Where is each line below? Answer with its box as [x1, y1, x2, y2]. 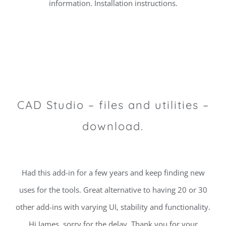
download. [82, 119, 144, 134]
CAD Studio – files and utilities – [17, 98, 209, 112]
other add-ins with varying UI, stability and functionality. [16, 202, 210, 212]
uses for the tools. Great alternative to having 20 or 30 [19, 185, 207, 195]
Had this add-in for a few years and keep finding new [21, 167, 205, 178]
